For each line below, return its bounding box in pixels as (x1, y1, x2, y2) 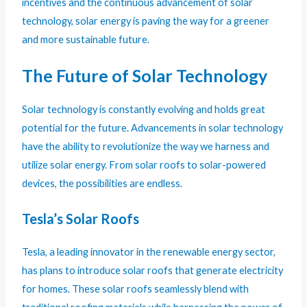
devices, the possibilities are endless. (22, 177, 183, 190)
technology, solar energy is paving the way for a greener (22, 14, 270, 27)
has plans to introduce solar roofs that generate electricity (22, 265, 284, 277)
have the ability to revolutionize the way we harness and (22, 140, 270, 153)
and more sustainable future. (22, 33, 150, 45)
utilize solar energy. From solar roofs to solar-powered (22, 159, 267, 171)
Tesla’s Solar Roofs (22, 210, 140, 228)
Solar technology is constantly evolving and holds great (22, 103, 266, 116)
